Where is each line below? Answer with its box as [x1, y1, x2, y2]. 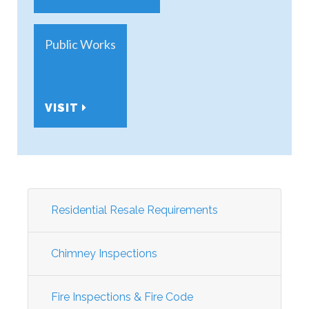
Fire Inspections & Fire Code [51, 290, 193, 304]
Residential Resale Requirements [51, 203, 218, 217]
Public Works [45, 37, 116, 52]
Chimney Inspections [51, 247, 157, 261]
